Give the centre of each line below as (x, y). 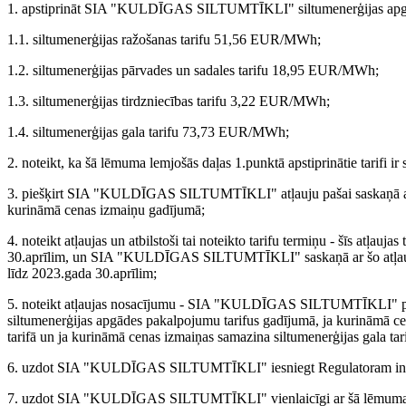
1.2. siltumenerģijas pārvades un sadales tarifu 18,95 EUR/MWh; (193, 70)
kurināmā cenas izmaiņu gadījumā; (106, 209)
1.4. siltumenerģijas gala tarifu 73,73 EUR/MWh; (148, 131)
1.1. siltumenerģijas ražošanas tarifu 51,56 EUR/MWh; (164, 39)
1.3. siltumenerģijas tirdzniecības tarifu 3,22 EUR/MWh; (169, 101)
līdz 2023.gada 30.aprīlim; (82, 273)
